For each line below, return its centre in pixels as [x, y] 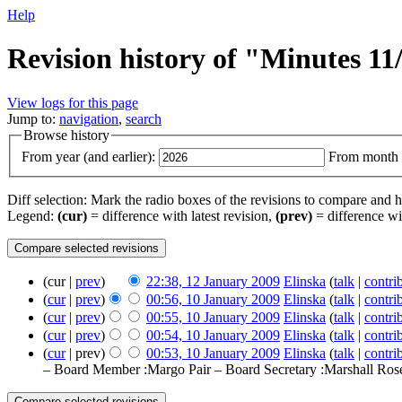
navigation [89, 118]
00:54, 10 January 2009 [213, 336]
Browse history [66, 135]
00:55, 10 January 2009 [213, 318]
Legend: [32, 216]
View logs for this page [73, 102]
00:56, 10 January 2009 [213, 300]
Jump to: [33, 118]
